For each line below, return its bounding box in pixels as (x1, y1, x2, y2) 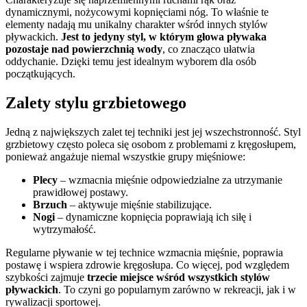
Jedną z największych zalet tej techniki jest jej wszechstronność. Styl (5, 125, 301, 138)
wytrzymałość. (33, 223, 96, 235)
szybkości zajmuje (5, 271, 87, 283)
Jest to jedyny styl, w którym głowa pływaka (61, 30, 267, 42)
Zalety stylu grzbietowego (5, 93, 186, 112)
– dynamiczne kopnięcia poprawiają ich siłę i (55, 210, 251, 223)
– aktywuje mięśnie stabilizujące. (67, 198, 212, 210)
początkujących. (5, 67, 75, 79)
